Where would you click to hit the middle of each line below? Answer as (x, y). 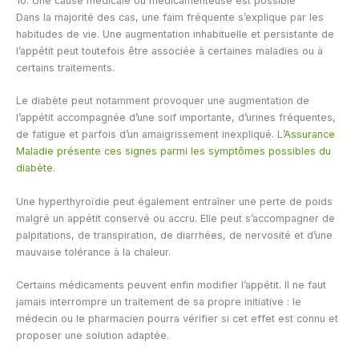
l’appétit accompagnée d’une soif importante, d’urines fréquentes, (176, 118)
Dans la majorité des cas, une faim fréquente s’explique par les (170, 17)
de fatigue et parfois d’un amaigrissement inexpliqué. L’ (150, 135)
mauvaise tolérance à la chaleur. (93, 252)
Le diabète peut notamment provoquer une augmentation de (163, 101)
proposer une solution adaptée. (93, 336)
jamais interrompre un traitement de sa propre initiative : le (159, 302)
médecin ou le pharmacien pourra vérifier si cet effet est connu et (177, 319)
